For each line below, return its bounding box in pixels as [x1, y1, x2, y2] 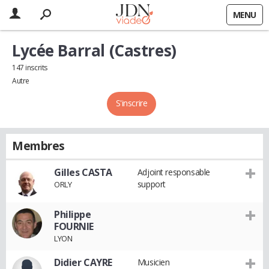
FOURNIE [54, 220, 94, 233]
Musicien [137, 256, 170, 268]
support [137, 178, 166, 190]
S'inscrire [115, 97, 148, 109]
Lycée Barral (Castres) [12, 40, 177, 61]
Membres [12, 138, 65, 154]
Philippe [54, 208, 91, 221]
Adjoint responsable [137, 166, 210, 178]
